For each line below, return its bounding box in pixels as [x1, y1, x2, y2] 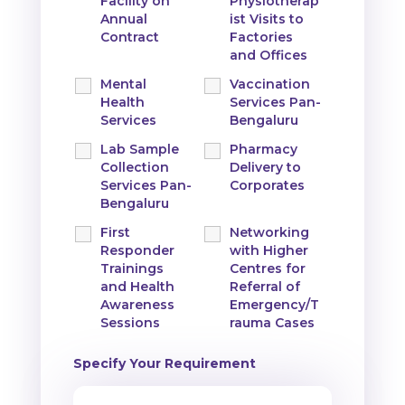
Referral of [229, 278, 300, 295]
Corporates [229, 176, 305, 193]
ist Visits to [229, 10, 304, 27]
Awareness [99, 296, 174, 313]
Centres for [229, 259, 306, 277]
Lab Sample [99, 140, 179, 157]
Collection [99, 158, 169, 175]
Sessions [99, 314, 160, 331]
